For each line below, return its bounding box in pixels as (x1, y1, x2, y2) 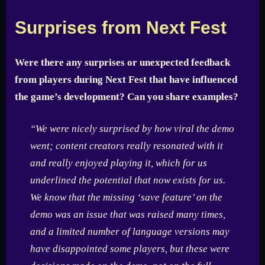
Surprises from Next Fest (15, 17, 227, 37)
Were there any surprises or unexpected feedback (15, 56, 230, 68)
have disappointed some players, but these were (30, 243, 230, 255)
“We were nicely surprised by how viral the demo (30, 123, 234, 135)
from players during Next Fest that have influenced (15, 73, 237, 85)
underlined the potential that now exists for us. (30, 174, 225, 186)
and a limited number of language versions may (30, 226, 230, 238)
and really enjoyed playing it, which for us (30, 157, 207, 169)
